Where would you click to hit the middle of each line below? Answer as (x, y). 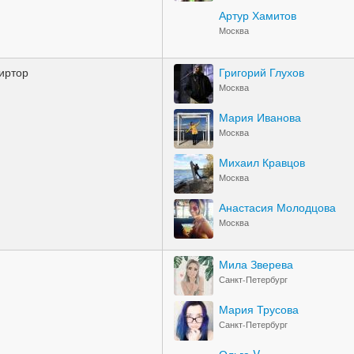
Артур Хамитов (258, 15)
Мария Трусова (259, 309)
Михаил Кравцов (262, 162)
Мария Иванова (260, 117)
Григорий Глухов (262, 72)
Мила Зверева (256, 264)
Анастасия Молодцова (277, 207)
